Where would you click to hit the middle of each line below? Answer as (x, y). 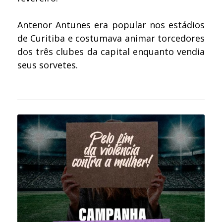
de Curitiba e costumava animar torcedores (111, 38)
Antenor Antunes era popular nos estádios (111, 25)
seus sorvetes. (49, 65)
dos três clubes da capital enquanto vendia (111, 51)
